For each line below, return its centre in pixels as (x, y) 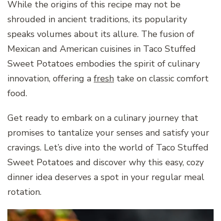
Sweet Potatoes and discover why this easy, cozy (106, 162)
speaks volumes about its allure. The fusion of (101, 34)
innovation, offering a (51, 78)
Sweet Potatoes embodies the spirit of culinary (104, 63)
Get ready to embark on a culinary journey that (103, 118)
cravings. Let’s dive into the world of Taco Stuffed (108, 147)
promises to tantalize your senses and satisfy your (108, 132)
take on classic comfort (161, 78)
